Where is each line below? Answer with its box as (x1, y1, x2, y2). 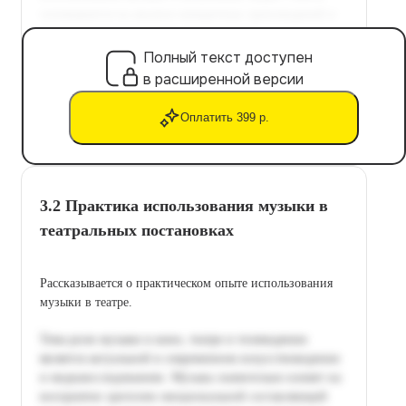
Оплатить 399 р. (180, 111, 269, 125)
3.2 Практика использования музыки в (40, 196, 328, 215)
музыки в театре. (40, 295, 132, 309)
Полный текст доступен (143, 47, 313, 67)
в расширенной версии (143, 69, 304, 89)
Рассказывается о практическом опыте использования (40, 275, 333, 290)
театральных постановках (40, 220, 234, 239)
